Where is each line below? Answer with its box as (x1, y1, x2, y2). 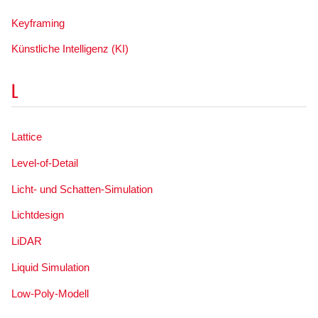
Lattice (11, 131, 42, 143)
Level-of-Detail (11, 156, 78, 169)
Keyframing (11, 16, 65, 29)
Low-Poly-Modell (11, 287, 89, 300)
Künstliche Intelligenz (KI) (11, 43, 128, 55)
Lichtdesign (11, 209, 64, 221)
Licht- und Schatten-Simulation (11, 182, 153, 195)
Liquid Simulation (11, 261, 89, 273)
